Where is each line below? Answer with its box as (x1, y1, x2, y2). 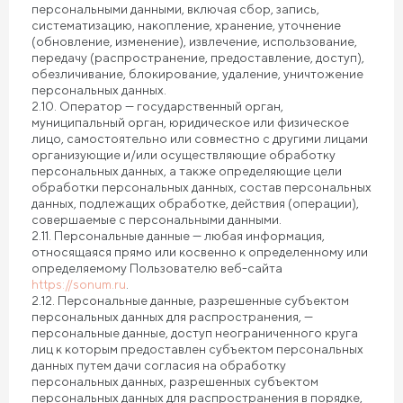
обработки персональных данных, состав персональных (31, 180, 372, 194)
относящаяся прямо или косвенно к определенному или (31, 245, 368, 259)
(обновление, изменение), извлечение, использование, (31, 34, 357, 49)
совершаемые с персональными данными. (31, 212, 282, 227)
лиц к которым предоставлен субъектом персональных (31, 342, 363, 356)
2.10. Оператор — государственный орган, (31, 99, 283, 113)
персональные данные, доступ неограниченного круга (31, 326, 358, 340)
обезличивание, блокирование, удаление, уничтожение (31, 67, 363, 81)
